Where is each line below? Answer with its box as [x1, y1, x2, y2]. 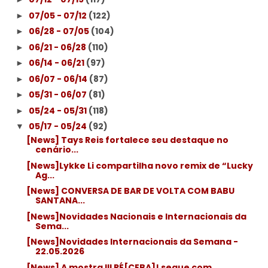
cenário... [35, 144, 78, 156]
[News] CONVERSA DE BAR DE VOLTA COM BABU [26, 185, 234, 197]
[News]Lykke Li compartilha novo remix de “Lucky [26, 159, 253, 172]
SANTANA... [35, 194, 85, 206]
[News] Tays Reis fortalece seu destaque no [26, 134, 229, 146]
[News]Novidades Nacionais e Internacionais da [26, 210, 246, 223]
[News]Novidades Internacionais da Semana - [26, 236, 238, 248]
